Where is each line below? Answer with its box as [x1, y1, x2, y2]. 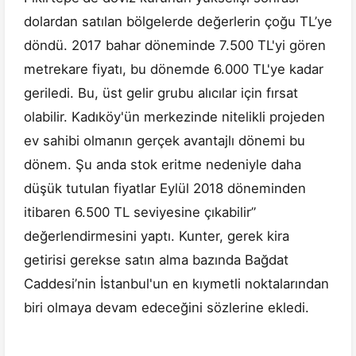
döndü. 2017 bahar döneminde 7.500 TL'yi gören [24, 37, 326, 54]
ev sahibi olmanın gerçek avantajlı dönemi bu [24, 133, 305, 149]
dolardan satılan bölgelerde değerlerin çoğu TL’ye [24, 14, 332, 30]
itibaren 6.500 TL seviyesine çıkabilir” [24, 204, 256, 221]
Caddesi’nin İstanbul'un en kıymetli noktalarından [24, 276, 329, 292]
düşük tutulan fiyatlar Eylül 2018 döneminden [24, 180, 306, 197]
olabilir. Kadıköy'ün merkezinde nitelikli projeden [24, 109, 325, 126]
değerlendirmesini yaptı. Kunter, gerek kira [24, 228, 289, 245]
